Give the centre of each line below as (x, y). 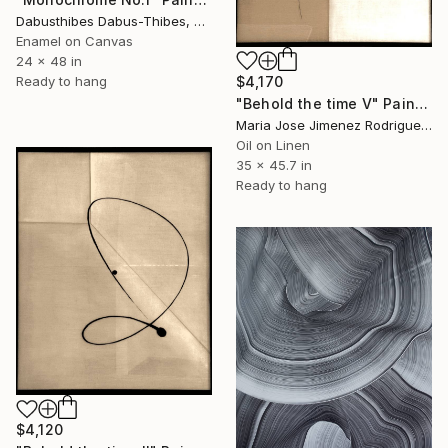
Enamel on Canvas (74, 40)
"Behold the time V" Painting (421, 104)
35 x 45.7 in (274, 165)
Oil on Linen (273, 145)
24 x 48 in (49, 60)
